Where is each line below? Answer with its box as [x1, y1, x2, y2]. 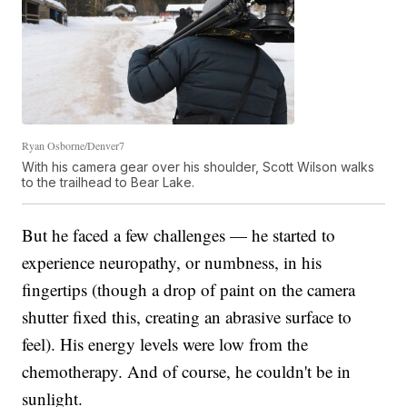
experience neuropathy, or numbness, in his [22, 250, 323, 273]
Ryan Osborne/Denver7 [22, 137, 125, 153]
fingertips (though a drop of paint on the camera [22, 277, 356, 301]
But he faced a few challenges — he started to [22, 223, 336, 246]
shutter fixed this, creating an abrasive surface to [22, 304, 352, 328]
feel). [22, 332, 56, 355]
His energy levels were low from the [60, 332, 309, 355]
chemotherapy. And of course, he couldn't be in [22, 359, 352, 382]
